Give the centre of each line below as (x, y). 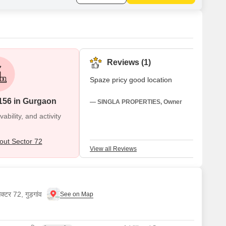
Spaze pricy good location (131, 80)
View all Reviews (113, 149)
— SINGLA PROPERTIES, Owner (136, 102)
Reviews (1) (129, 62)
